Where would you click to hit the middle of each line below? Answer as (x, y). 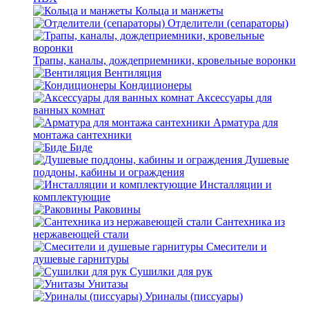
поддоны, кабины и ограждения (109, 172)
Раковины (117, 209)
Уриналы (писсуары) (194, 296)
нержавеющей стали (81, 234)
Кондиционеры (156, 85)
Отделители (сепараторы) (228, 23)
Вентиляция (133, 73)
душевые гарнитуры (81, 259)
